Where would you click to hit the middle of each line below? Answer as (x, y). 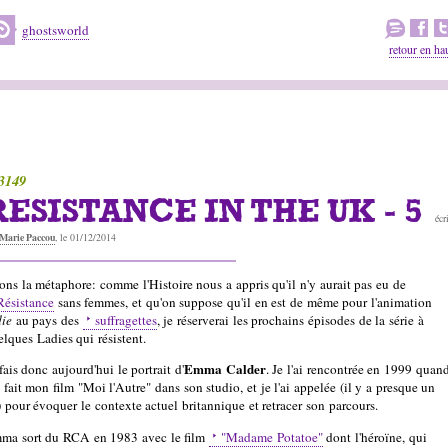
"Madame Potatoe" (271, 436)
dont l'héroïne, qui (374, 436)
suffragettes (125, 320)
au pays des (47, 320)
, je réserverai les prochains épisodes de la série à (290, 320)
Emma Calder (224, 369)
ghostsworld (55, 29)
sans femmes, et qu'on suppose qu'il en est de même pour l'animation (243, 302)
